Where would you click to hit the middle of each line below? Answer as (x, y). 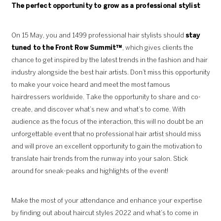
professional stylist (168, 6)
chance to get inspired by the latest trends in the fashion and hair (109, 60)
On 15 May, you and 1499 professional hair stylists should (98, 36)
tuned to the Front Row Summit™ (67, 48)
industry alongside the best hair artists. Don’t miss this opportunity (110, 73)
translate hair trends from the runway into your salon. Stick (99, 159)
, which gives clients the (158, 48)
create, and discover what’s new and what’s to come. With (98, 110)
